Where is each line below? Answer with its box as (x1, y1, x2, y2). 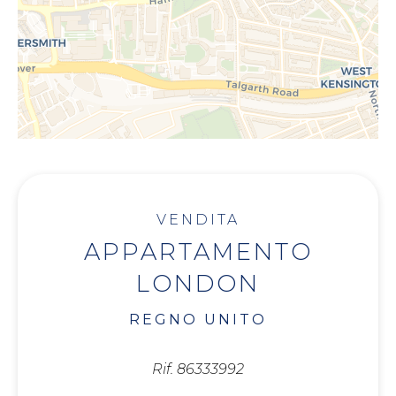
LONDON (136, 270, 260, 298)
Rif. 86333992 (152, 361, 244, 377)
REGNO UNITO (129, 311, 267, 328)
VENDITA (156, 211, 240, 228)
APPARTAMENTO (83, 238, 313, 266)
